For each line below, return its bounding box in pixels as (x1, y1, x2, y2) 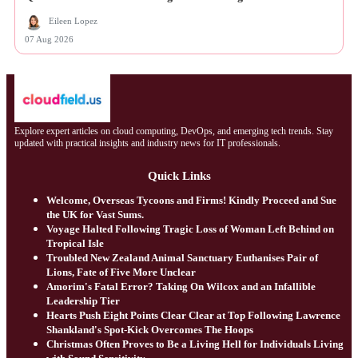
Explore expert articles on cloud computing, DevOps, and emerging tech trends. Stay (14, 125, 333, 137)
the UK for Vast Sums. (46, 209, 144, 221)
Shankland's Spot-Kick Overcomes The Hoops (46, 324, 253, 336)
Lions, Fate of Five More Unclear (46, 266, 196, 279)
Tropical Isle (46, 237, 104, 250)
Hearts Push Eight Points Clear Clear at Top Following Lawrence (46, 309, 340, 322)
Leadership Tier (46, 295, 120, 308)
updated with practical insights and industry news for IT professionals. (14, 137, 280, 149)
